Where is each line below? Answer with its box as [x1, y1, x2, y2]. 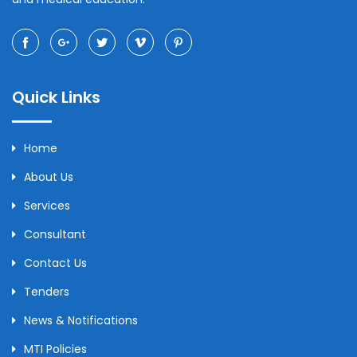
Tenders [24, 284, 69, 300]
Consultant [24, 226, 86, 242]
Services [24, 198, 70, 214]
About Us [24, 169, 73, 185]
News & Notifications [24, 312, 138, 328]
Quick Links [12, 86, 100, 108]
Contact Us [24, 255, 87, 271]
